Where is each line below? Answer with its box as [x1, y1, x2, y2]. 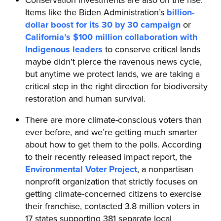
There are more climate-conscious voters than [25, 113, 202, 126]
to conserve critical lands [102, 42, 200, 56]
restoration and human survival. [25, 92, 146, 105]
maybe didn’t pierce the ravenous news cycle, [25, 55, 202, 68]
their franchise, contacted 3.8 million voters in [25, 199, 200, 213]
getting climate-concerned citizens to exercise [25, 187, 201, 200]
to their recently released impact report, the [25, 150, 192, 163]
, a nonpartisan [137, 162, 193, 176]
